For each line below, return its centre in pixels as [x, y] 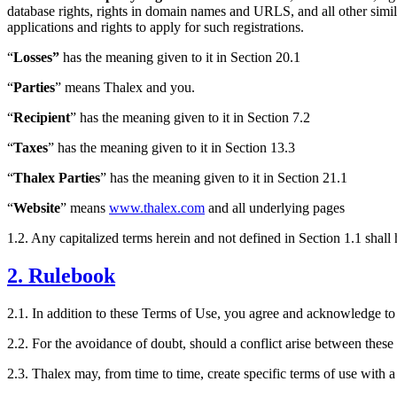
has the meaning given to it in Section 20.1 [180, 57]
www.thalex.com [157, 207]
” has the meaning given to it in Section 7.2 [190, 117]
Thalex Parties [57, 177]
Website [37, 207]
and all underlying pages [275, 207]
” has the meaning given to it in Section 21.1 [224, 177]
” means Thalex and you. [125, 87]
